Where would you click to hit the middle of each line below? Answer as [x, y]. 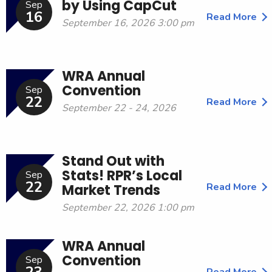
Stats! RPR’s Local [122, 176]
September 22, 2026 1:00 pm [128, 208]
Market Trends [111, 191]
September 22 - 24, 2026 [119, 108]
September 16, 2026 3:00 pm [128, 23]
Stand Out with [113, 161]
